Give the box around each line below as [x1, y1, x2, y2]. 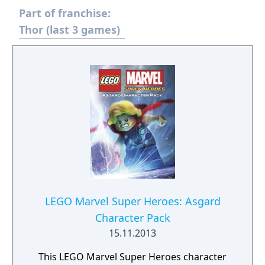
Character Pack [95, 211, 170, 225]
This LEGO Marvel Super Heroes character [38, 250, 227, 263]
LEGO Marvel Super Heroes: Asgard [44, 194, 221, 208]
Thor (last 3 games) [19, 22, 120, 37]
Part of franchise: [19, 6, 111, 20]
